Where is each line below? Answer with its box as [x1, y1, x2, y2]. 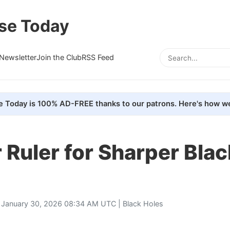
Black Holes [123, 199, 163, 208]
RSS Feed [82, 52, 114, 62]
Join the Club [36, 52, 82, 62]
